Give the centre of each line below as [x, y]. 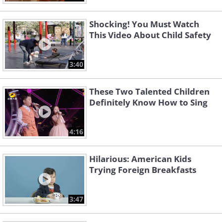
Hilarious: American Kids [140, 159]
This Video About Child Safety [150, 35]
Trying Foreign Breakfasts [143, 170]
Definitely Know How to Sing [148, 103]
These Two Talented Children [149, 92]
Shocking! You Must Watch [144, 24]
